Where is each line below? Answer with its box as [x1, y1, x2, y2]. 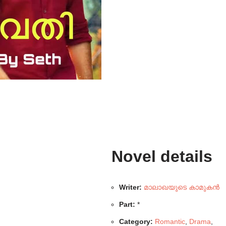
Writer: [119, 183, 142, 192]
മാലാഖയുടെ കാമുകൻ [144, 183, 220, 192]
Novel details [111, 147, 213, 166]
